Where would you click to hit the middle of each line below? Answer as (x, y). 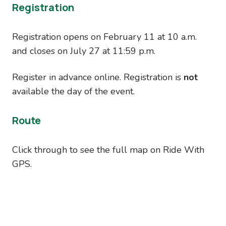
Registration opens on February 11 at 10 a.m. (104, 37)
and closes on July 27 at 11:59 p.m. (84, 51)
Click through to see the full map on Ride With (108, 150)
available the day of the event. (73, 91)
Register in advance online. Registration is (98, 77)
